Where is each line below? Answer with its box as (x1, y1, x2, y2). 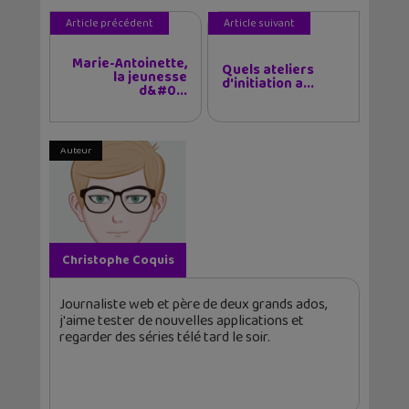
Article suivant (224, 14, 295, 32)
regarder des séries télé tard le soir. (59, 325, 270, 349)
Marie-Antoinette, (72, 52, 187, 75)
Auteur (60, 142, 91, 159)
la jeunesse (113, 66, 187, 89)
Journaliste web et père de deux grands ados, (59, 292, 327, 316)
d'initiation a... (222, 72, 314, 95)
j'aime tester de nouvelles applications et (59, 309, 304, 332)
